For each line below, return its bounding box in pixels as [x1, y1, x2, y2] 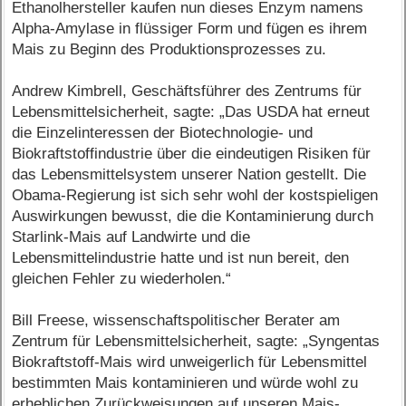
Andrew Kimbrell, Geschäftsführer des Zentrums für [12, 82, 362, 101]
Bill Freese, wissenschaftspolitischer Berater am [12, 312, 341, 330]
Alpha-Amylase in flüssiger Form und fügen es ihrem [12, 20, 368, 38]
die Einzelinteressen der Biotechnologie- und [12, 124, 314, 142]
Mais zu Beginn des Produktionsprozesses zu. [12, 41, 327, 59]
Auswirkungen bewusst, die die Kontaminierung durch [12, 208, 374, 226]
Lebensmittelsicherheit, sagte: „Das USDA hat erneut [12, 103, 371, 121]
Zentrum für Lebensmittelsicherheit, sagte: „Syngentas [12, 333, 381, 351]
